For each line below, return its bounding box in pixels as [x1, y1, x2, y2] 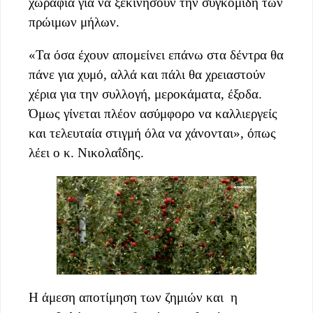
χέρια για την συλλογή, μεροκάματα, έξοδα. [29, 86, 262, 101]
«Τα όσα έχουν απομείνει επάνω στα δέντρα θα [29, 47, 284, 62]
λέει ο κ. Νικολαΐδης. [29, 145, 144, 160]
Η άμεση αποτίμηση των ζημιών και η [29, 290, 238, 305]
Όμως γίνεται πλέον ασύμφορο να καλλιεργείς [29, 105, 277, 121]
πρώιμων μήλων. [29, 14, 119, 29]
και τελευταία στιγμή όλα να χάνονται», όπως [29, 125, 276, 140]
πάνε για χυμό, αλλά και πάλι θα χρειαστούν [29, 66, 265, 82]
